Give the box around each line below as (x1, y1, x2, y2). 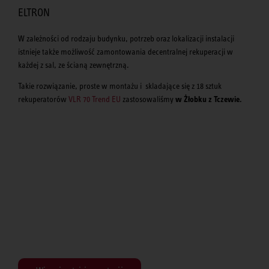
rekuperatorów (18, 94, 68, 104)
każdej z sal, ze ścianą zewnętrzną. (18, 60, 131, 70)
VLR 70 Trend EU (68, 94, 121, 104)
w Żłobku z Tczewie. (175, 94, 242, 104)
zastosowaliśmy (121, 94, 175, 104)
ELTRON (18, 7, 50, 19)
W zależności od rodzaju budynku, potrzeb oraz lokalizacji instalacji (18, 34, 234, 44)
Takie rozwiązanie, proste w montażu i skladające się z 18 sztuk (18, 80, 222, 91)
